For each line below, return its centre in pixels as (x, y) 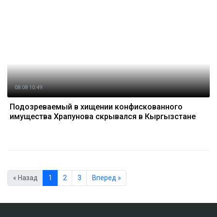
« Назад (25, 178)
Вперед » (106, 178)
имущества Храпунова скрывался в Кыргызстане (103, 116)
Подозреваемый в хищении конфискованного (96, 107)
